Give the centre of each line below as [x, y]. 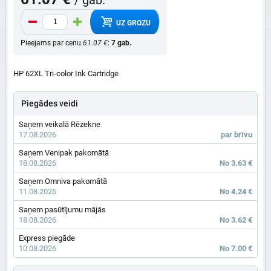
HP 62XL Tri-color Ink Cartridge [66, 74]
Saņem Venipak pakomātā [64, 153]
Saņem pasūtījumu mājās [62, 210]
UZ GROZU [132, 23]
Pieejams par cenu [52, 43]
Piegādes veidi [50, 104]
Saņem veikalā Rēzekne [60, 125]
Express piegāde [47, 238]
